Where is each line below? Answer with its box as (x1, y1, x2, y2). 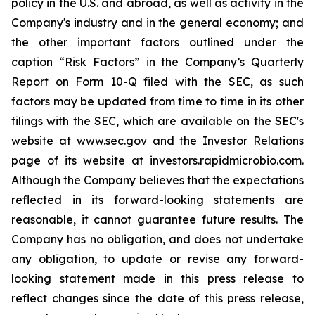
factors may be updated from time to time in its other (11, 94, 304, 108)
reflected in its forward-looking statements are (11, 192, 304, 207)
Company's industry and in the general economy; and (11, 15, 304, 30)
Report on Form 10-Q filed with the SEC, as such (11, 74, 304, 89)
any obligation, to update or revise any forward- (11, 251, 304, 266)
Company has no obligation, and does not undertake (11, 231, 304, 246)
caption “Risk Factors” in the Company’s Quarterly (11, 54, 304, 69)
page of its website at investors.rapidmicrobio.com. (11, 153, 304, 167)
